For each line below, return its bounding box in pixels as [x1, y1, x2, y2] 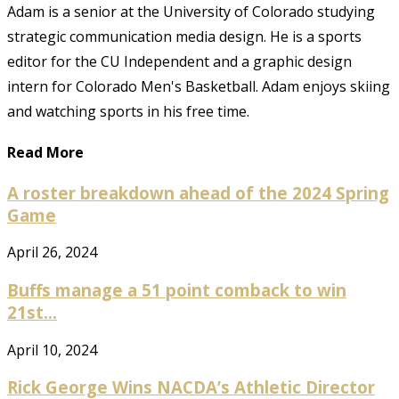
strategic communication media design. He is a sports [7, 27, 362, 47]
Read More [7, 142, 84, 163]
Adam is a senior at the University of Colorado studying [7, 2, 375, 22]
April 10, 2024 [7, 339, 97, 360]
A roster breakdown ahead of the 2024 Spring [7, 181, 389, 204]
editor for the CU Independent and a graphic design [7, 52, 352, 72]
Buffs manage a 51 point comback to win [7, 279, 346, 301]
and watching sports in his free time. [7, 102, 249, 122]
